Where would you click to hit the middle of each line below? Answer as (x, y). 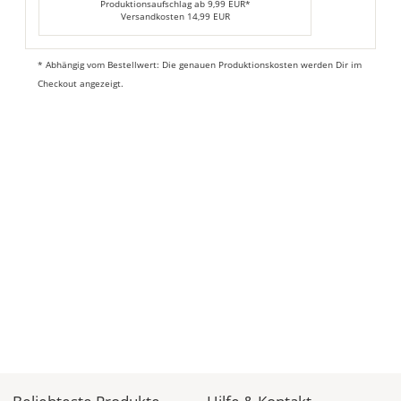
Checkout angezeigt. (81, 84)
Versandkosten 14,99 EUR (175, 17)
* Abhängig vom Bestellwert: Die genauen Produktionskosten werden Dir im (200, 65)
